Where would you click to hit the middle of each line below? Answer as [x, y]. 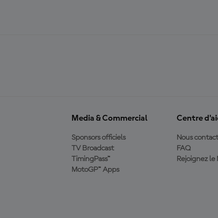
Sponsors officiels [98, 138]
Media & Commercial [109, 118]
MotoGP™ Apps [95, 170]
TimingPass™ [91, 159]
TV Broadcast [92, 148]
